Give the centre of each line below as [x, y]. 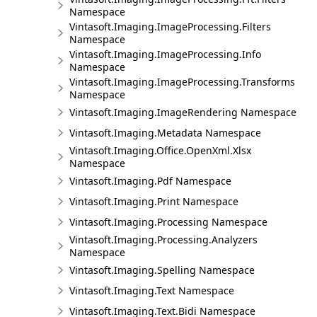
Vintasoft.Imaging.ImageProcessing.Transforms [182, 82]
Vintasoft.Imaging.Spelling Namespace [162, 270]
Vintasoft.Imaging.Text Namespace [152, 290]
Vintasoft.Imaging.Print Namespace [154, 201]
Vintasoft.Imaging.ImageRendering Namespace [183, 112]
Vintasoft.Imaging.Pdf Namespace [150, 181]
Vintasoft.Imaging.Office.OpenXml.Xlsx [160, 150]
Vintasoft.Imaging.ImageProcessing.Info [165, 54]
